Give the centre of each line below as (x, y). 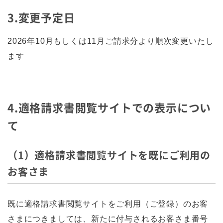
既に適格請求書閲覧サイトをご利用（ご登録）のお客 (108, 204)
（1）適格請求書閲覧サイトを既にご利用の (109, 155)
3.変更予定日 (41, 17)
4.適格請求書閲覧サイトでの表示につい (110, 107)
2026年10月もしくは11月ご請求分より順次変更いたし (111, 41)
